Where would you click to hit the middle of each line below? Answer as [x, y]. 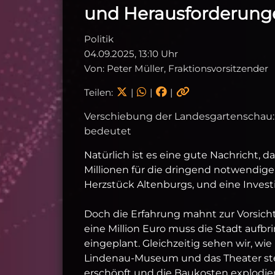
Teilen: [100, 92]
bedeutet [108, 131]
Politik [99, 39]
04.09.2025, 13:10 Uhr [131, 53]
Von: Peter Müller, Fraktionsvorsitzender [176, 68]
